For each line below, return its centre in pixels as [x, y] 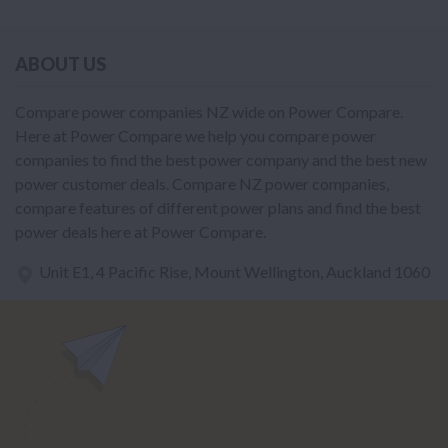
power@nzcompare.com [123, 310]
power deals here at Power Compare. [140, 232]
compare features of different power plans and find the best [218, 208]
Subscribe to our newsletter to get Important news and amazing [215, 420]
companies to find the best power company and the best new [221, 160]
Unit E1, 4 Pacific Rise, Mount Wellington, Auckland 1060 [234, 272]
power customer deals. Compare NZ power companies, [202, 184]
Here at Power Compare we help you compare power [195, 136]
